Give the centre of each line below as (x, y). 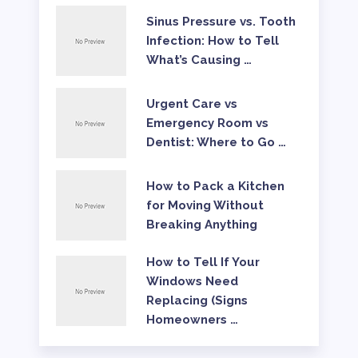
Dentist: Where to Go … (216, 142)
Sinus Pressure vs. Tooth (221, 21)
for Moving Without (205, 205)
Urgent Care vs (191, 103)
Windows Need (192, 281)
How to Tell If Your (203, 262)
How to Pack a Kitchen (215, 186)
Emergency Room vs (207, 123)
